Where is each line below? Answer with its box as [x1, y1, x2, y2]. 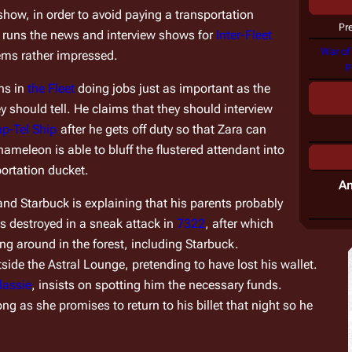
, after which [205, 216, 274, 232]
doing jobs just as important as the [75, 81, 271, 97]
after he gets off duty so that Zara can [57, 122, 267, 137]
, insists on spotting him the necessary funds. [31, 277, 282, 293]
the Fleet [27, 81, 75, 97]
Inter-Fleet [216, 27, 273, 43]
